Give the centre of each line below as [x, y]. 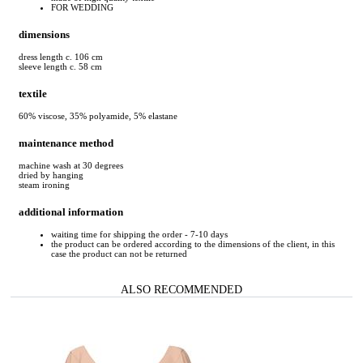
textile [33, 93]
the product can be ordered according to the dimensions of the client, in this [193, 244]
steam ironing [44, 185]
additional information [71, 212]
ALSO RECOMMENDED [181, 290]
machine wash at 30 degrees [71, 166]
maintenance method [66, 143]
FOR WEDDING [82, 7]
